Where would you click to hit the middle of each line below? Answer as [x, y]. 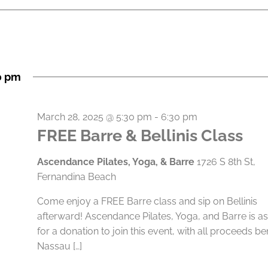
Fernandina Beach [76, 177]
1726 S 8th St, [226, 162]
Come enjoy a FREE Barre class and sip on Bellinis [147, 201]
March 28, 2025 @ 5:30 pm [94, 117]
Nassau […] [59, 246]
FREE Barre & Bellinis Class [140, 135]
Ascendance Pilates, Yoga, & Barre [117, 162]
